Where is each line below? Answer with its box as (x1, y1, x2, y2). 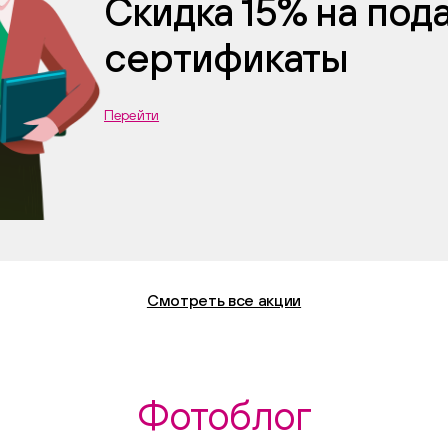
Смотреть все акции (146, 291, 302, 309)
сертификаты (104, 34, 349, 80)
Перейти (104, 107, 160, 123)
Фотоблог (136, 392, 312, 438)
